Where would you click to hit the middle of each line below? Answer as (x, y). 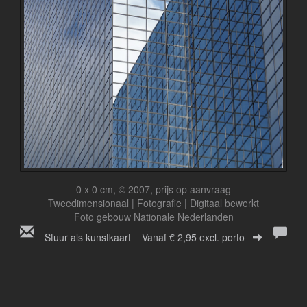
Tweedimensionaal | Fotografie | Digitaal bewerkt (153, 203)
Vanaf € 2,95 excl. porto (193, 237)
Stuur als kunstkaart (93, 237)
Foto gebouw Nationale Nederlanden (153, 217)
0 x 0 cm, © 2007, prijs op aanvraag (153, 189)
